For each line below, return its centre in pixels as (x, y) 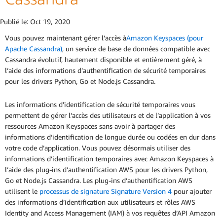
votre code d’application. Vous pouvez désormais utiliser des (98, 148)
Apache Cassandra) (34, 49)
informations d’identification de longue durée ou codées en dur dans (110, 137)
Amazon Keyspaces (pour (165, 38)
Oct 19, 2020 (50, 21)
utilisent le (22, 191)
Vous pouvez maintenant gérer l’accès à (66, 38)
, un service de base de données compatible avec (136, 49)
